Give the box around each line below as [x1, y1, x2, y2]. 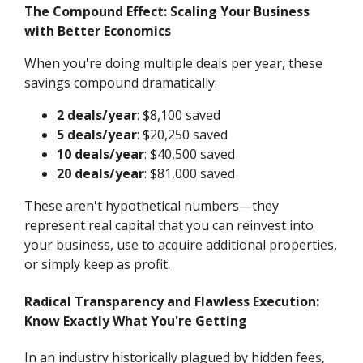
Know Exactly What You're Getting [24, 311, 248, 330]
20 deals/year [57, 164, 145, 183]
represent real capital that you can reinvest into [24, 216, 314, 235]
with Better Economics [24, 22, 172, 41]
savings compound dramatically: [24, 74, 218, 92]
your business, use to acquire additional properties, [24, 236, 338, 254]
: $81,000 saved [144, 164, 236, 183]
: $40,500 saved [144, 145, 236, 164]
